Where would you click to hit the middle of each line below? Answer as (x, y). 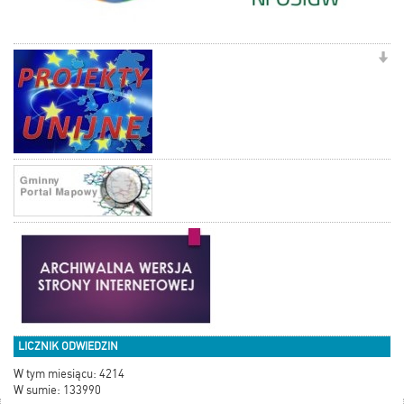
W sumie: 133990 (57, 390)
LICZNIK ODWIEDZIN (68, 347)
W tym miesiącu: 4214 (69, 374)
